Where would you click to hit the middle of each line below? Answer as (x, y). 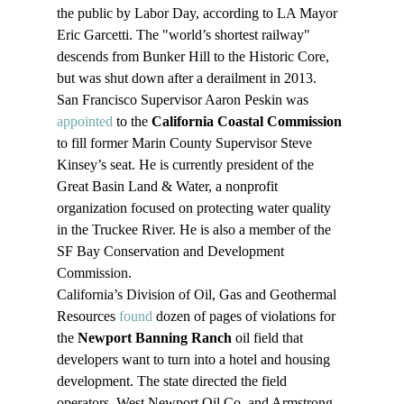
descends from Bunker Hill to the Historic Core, (194, 57)
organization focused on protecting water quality (195, 208)
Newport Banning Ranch (154, 338)
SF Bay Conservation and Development (172, 252)
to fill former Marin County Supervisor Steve (186, 143)
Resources (87, 317)
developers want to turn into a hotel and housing (195, 360)
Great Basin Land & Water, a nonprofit (169, 187)
